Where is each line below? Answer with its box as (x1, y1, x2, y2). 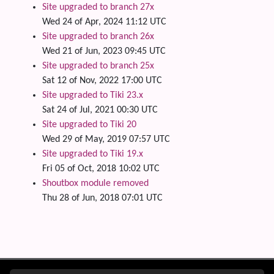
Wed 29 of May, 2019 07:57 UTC (42, 134, 170, 144)
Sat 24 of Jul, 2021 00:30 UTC (42, 105, 158, 115)
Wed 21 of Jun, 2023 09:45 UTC (42, 46, 166, 56)
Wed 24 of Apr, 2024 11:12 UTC (42, 17, 166, 27)
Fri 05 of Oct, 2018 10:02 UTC (42, 163, 160, 174)
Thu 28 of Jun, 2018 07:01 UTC (42, 193, 163, 203)
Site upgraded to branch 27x (42, 2, 154, 12)
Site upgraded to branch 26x (42, 31, 154, 42)
